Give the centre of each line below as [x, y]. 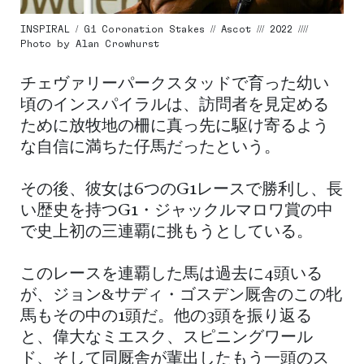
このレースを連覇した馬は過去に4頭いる [171, 275]
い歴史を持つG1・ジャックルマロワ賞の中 [177, 212]
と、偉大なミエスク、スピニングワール [167, 338]
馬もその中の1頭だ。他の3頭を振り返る [166, 317]
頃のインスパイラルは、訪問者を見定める [175, 106]
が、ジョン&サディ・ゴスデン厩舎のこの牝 [181, 296]
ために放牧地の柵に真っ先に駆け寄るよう [175, 127]
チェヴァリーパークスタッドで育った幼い [175, 85]
